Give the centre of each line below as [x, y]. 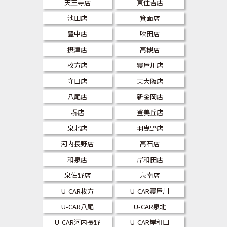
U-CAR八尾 [77, 206]
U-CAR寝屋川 [150, 191]
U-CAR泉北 [150, 206]
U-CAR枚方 [77, 191]
